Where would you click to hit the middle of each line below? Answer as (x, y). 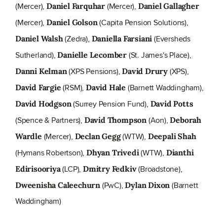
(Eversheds (171, 39)
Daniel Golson (72, 22)
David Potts (172, 104)
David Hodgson (43, 104)
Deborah (186, 120)
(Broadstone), (159, 169)
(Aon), (158, 120)
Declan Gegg (98, 136)
